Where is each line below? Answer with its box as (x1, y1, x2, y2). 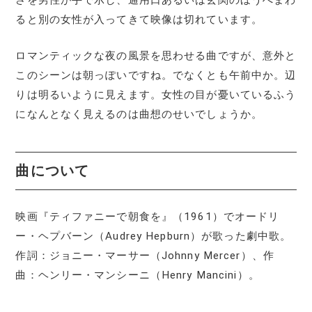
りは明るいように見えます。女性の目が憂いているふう (15, 88, 297, 102)
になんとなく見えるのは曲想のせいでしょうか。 (15, 108, 263, 121)
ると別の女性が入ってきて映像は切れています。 (15, 13, 263, 26)
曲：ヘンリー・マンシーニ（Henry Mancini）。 (15, 269, 260, 282)
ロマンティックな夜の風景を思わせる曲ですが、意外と (15, 49, 297, 63)
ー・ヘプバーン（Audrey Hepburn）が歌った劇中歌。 (15, 230, 292, 243)
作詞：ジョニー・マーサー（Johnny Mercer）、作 (15, 249, 274, 263)
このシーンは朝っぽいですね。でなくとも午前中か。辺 (15, 69, 297, 82)
